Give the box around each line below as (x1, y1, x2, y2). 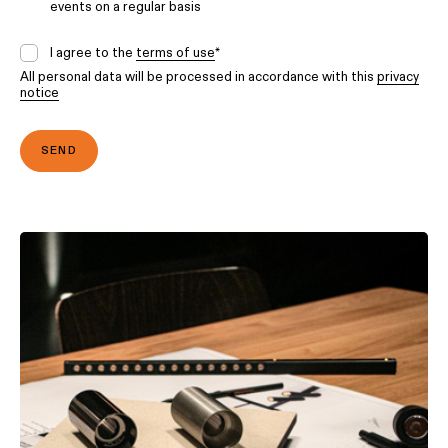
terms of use (136, 44, 215, 61)
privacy (377, 68, 419, 85)
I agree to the (50, 44, 136, 61)
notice (20, 84, 59, 101)
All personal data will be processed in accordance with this (20, 68, 377, 85)
